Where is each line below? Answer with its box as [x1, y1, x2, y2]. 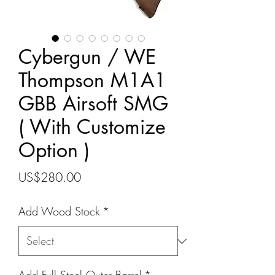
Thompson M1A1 [18, 68, 166, 93]
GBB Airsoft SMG [18, 91, 168, 116]
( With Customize [18, 114, 166, 139]
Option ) [18, 137, 90, 163]
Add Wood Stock [18, 204, 100, 219]
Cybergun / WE [18, 44, 156, 69]
